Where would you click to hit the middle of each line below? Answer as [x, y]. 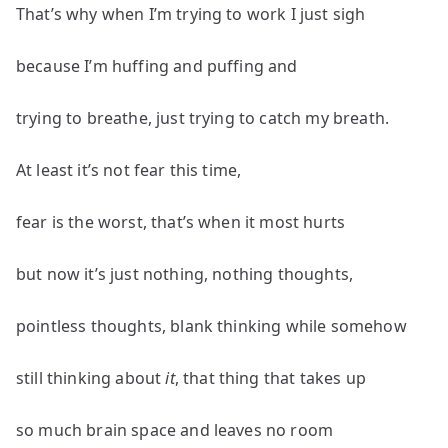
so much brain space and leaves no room [175, 430]
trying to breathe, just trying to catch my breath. [202, 118]
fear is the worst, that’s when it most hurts [181, 222]
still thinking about [91, 378]
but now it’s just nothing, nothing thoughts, [185, 274]
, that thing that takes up [270, 378]
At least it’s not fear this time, [129, 170]
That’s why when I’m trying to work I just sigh [191, 14]
